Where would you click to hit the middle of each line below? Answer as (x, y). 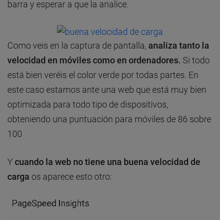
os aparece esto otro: (71, 176)
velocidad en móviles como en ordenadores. (95, 60)
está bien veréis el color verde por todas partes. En (103, 75)
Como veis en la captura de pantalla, (78, 45)
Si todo (196, 60)
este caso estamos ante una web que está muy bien (107, 89)
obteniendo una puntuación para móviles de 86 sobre (109, 119)
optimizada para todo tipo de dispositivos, (88, 104)
